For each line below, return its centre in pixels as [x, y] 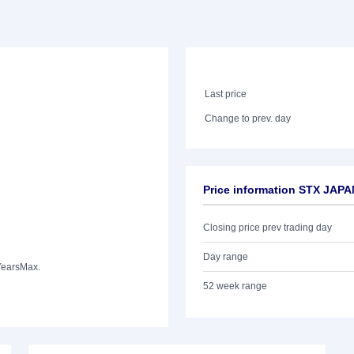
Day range [226, 257]
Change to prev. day [248, 119]
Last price [226, 94]
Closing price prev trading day [267, 228]
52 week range [235, 286]
